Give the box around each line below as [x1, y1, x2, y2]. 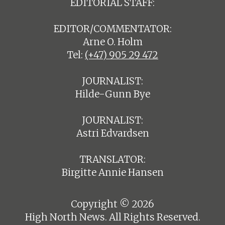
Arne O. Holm [82, 36, 143, 48]
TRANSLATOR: [79, 153, 146, 165]
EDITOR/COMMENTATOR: [53, 23, 172, 35]
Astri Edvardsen [76, 127, 149, 139]
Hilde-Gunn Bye [75, 88, 150, 100]
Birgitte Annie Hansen [61, 166, 164, 178]
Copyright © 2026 [71, 198, 154, 210]
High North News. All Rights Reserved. [25, 211, 200, 223]
